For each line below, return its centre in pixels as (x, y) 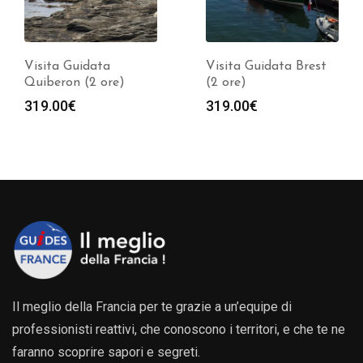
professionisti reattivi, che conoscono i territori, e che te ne (179, 330)
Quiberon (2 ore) (75, 83)
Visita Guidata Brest (266, 67)
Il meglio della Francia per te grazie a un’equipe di (152, 307)
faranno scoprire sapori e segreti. (106, 352)
